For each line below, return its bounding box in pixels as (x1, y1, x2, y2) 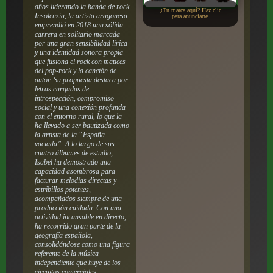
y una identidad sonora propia (34, 48, 123, 57)
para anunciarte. (171, 13, 210, 20)
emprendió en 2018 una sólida (34, 20, 123, 29)
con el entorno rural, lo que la (34, 112, 122, 121)
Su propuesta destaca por (51, 75, 128, 84)
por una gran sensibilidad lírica (34, 38, 127, 48)
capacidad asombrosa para (34, 166, 115, 175)
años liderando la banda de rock (34, 2, 129, 11)
